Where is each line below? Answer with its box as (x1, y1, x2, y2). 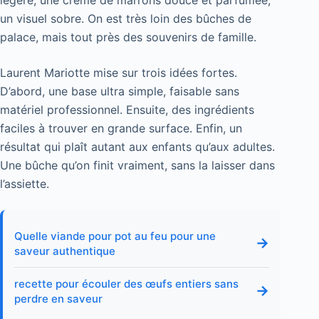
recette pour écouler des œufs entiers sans (14, 276, 239, 291)
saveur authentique (14, 244, 115, 258)
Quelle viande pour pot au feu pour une (14, 229, 216, 243)
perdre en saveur (14, 291, 103, 305)
